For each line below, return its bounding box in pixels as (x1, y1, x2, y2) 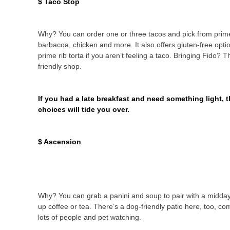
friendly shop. (38, 62, 82, 70)
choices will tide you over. (38, 105, 129, 113)
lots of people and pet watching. (38, 213, 141, 221)
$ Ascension (38, 138, 81, 146)
